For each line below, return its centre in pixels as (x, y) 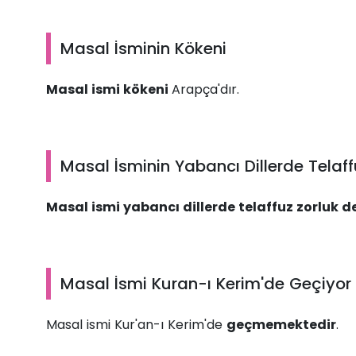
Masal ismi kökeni (109, 90)
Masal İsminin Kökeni (143, 49)
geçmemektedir (281, 325)
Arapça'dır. (205, 90)
